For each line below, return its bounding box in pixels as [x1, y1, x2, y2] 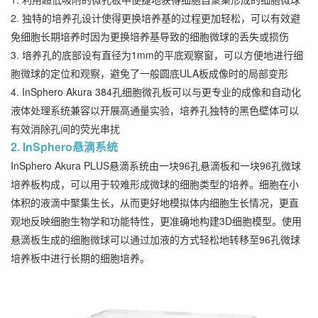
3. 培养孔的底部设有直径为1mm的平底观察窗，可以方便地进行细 [11, 48, 303, 62]
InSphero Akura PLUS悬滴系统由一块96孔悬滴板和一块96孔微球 [11, 158, 301, 173]
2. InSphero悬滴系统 [11, 138, 118, 155]
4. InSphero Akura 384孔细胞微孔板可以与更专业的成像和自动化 [11, 84, 301, 99]
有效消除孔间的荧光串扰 [11, 121, 120, 136]
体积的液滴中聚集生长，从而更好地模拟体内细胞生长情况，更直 [11, 195, 299, 210]
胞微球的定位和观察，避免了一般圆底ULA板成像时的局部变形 [11, 66, 288, 81]
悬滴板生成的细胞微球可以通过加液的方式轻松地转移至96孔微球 [11, 232, 300, 247]
